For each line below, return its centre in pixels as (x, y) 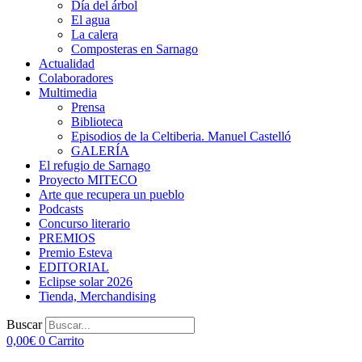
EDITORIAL (74, 267)
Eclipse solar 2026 (86, 282)
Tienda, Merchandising (97, 296)
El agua (90, 20)
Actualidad (67, 63)
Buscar (24, 324)
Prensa (88, 107)
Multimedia (68, 93)
